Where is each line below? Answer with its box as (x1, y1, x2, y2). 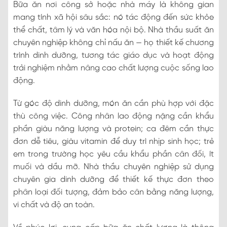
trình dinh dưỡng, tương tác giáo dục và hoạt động (13, 51, 214, 60)
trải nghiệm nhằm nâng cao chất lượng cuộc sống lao (13, 63, 214, 72)
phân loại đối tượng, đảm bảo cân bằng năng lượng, (13, 187, 214, 197)
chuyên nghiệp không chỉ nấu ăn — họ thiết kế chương (13, 38, 214, 47)
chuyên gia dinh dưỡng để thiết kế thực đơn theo (13, 175, 214, 184)
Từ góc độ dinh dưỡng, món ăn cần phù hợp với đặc (13, 99, 214, 108)
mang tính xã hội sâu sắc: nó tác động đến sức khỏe (13, 13, 214, 22)
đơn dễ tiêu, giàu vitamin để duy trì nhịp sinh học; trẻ (13, 137, 214, 146)
